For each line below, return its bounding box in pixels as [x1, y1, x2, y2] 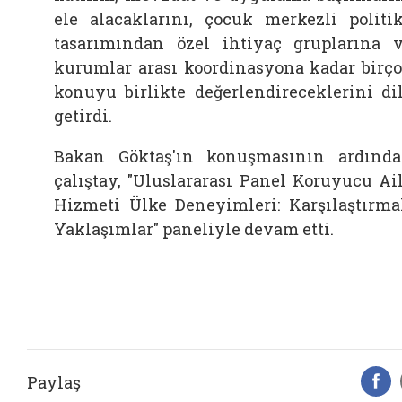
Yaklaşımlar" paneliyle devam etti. [54, 217, 334, 240]
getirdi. [54, 104, 112, 127]
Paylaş [27, 371, 81, 393]
